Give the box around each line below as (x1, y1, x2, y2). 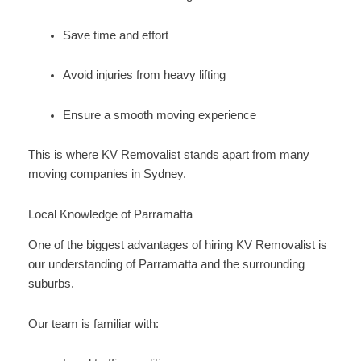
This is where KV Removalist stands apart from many (27, 148, 309, 162)
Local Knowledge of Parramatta (27, 207, 193, 221)
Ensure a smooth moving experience (63, 108, 257, 122)
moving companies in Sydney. (27, 168, 186, 181)
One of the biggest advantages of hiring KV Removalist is (27, 239, 327, 252)
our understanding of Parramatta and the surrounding (27, 258, 305, 272)
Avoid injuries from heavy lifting (63, 68, 226, 82)
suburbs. (27, 277, 74, 291)
